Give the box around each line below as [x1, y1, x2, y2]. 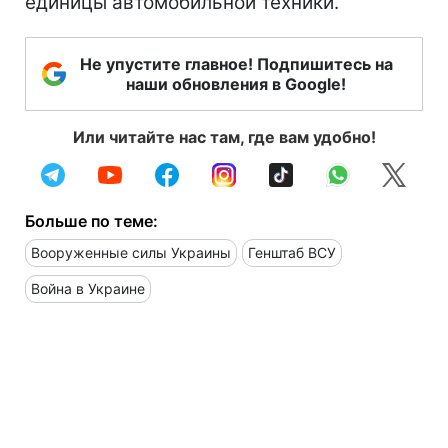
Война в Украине [31, 280, 145, 298]
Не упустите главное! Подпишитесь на [79, 54, 393, 75]
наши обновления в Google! [126, 74, 346, 95]
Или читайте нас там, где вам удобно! [72, 127, 376, 148]
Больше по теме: [25, 211, 158, 232]
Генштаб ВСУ [248, 244, 336, 262]
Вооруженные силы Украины [31, 244, 231, 262]
